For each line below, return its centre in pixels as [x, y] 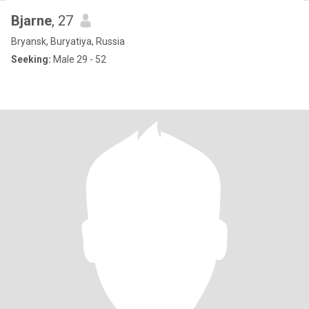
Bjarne [31, 21]
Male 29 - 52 [79, 59]
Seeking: [31, 59]
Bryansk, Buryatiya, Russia [68, 41]
